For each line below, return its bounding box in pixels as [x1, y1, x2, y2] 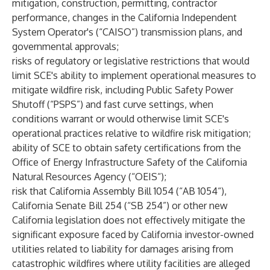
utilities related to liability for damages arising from [12, 243, 233, 255]
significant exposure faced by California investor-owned [12, 228, 254, 240]
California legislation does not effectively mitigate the [12, 214, 245, 226]
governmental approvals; [12, 40, 119, 52]
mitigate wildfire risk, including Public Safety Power [12, 84, 233, 96]
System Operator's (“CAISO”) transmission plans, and [12, 26, 242, 38]
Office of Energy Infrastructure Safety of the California [12, 156, 247, 168]
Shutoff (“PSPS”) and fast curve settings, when [12, 98, 213, 110]
